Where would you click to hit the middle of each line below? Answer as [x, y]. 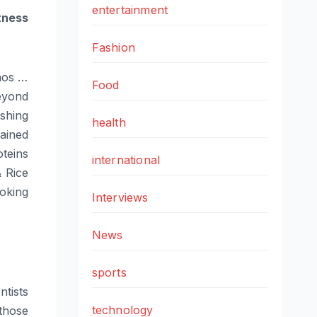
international [126, 160]
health [109, 122]
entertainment [130, 10]
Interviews [120, 197]
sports [109, 272]
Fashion [113, 47]
